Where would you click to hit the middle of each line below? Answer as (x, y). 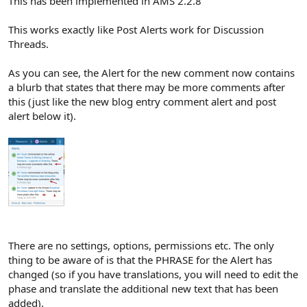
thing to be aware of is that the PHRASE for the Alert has (140, 259)
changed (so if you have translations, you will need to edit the (153, 274)
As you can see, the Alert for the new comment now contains (151, 72)
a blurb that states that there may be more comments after (147, 87)
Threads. (28, 44)
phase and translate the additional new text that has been (143, 288)
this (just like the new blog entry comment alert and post (142, 101)
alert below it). (42, 115)
